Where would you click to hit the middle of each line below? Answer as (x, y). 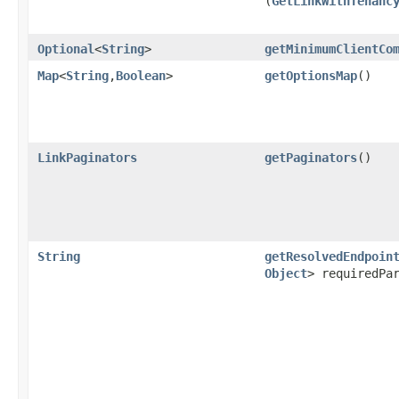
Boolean (141, 75)
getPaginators (311, 157)
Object (286, 273)
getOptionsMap (311, 75)
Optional (66, 49)
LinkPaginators (87, 157)
